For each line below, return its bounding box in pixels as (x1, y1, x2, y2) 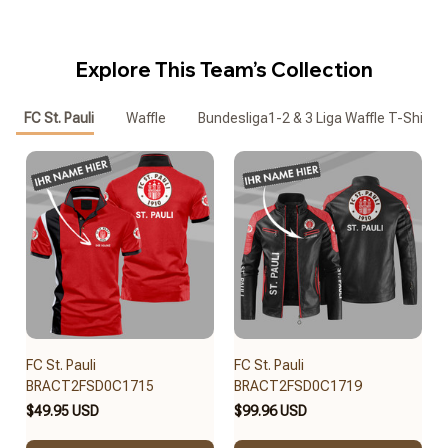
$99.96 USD (234, 402, 307, 419)
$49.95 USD (26, 402, 99, 419)
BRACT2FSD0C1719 (234, 377, 362, 394)
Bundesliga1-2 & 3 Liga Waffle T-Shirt (197, 110, 433, 127)
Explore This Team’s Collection (75, 56, 373, 82)
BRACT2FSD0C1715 (26, 377, 154, 394)
